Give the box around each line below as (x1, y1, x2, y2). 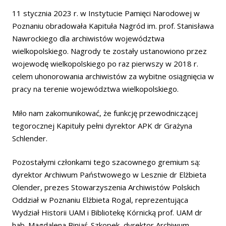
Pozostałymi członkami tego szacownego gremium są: (12, 157, 200, 167)
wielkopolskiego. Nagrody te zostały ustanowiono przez (12, 46, 207, 56)
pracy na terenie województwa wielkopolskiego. (12, 84, 179, 94)
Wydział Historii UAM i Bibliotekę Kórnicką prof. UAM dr (12, 207, 202, 217)
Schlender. (12, 133, 47, 143)
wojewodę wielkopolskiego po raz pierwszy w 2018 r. (12, 59, 198, 69)
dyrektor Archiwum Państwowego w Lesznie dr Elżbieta (12, 169, 206, 180)
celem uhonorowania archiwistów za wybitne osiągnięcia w (12, 71, 214, 81)
